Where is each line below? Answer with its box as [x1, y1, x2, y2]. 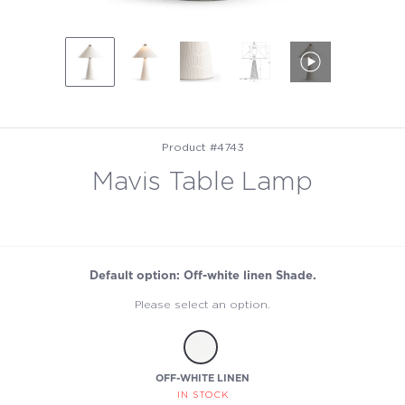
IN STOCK [176, 391, 229, 400]
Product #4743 [161, 142, 244, 153]
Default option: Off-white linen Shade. [89, 270, 316, 283]
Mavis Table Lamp [92, 170, 313, 195]
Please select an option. [135, 299, 270, 311]
